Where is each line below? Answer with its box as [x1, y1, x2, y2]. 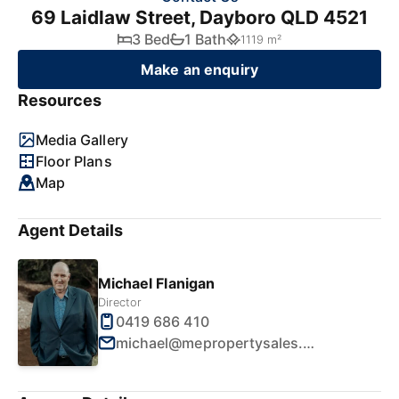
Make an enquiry [141, 61, 258, 78]
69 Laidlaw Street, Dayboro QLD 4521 [30, 6, 369, 28]
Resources [18, 91, 102, 110]
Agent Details [18, 221, 124, 240]
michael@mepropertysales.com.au [303, 333, 315, 352]
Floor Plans [36, 152, 112, 170]
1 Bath [183, 30, 227, 48]
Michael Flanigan [98, 273, 215, 292]
